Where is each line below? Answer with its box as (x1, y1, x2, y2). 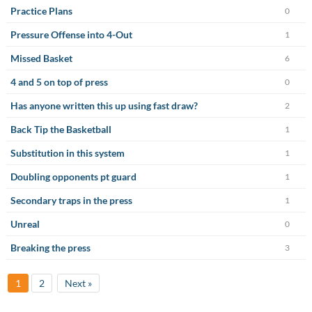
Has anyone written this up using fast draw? (10, 100, 198, 111)
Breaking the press (10, 242, 91, 253)
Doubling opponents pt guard (10, 171, 136, 182)
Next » (64, 277, 92, 289)
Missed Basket (10, 52, 72, 64)
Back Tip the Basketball (10, 123, 111, 135)
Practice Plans (10, 5, 72, 17)
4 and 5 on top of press (10, 76, 108, 88)
